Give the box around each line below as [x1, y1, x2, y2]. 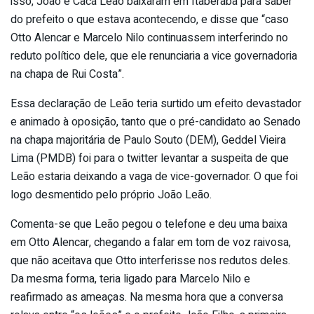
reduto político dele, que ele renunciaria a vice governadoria [11, 48, 297, 65]
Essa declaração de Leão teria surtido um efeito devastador [11, 95, 301, 113]
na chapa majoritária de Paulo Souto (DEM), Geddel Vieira [11, 132, 286, 149]
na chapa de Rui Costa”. [11, 66, 124, 83]
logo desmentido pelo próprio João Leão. [11, 186, 212, 204]
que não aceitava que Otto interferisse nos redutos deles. [11, 252, 290, 270]
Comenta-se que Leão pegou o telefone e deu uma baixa [11, 216, 287, 233]
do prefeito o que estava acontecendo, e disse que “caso [11, 11, 289, 29]
